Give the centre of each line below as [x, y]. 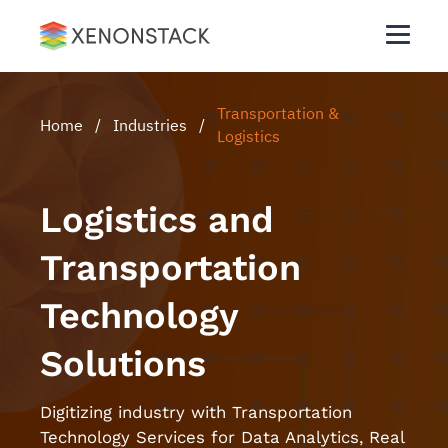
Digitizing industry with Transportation [196, 412]
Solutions [123, 364]
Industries [150, 124]
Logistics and [157, 220]
